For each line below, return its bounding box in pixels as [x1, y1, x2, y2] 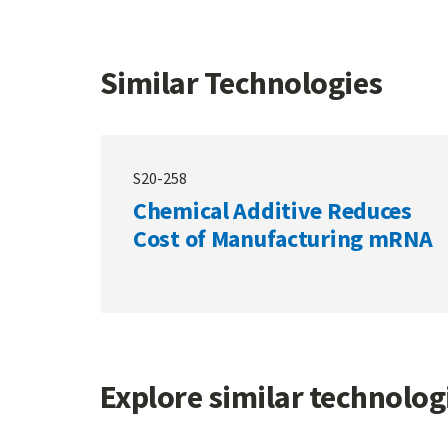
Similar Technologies [100, 63, 383, 103]
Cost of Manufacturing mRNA [133, 223, 433, 254]
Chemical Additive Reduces [133, 195, 412, 226]
